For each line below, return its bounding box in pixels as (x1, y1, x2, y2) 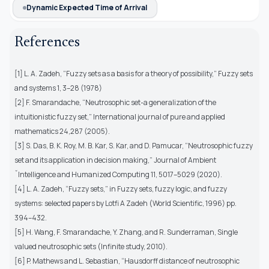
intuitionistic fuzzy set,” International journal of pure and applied (14, 111, 225, 122)
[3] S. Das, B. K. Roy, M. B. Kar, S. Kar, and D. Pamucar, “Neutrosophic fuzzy (14, 140, 253, 151)
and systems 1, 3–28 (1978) (14, 82, 102, 93)
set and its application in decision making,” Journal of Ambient (14, 154, 216, 165)
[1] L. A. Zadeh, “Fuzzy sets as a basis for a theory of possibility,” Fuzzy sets (14, 68, 253, 79)
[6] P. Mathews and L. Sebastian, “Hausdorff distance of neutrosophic (14, 255, 240, 266)
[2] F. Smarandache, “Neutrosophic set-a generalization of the (14, 97, 216, 107)
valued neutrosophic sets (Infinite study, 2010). (14, 241, 168, 252)
